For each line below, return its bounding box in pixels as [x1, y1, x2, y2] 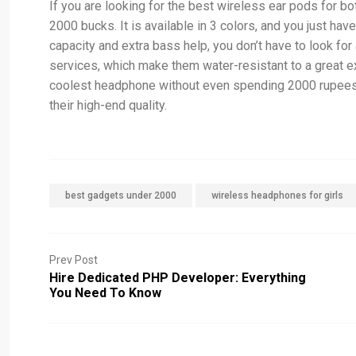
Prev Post [49, 253, 98, 267]
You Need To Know [49, 285, 161, 301]
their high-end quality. [49, 98, 170, 114]
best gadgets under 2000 [65, 190, 176, 202]
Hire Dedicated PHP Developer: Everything [49, 270, 306, 286]
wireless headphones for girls [211, 190, 343, 202]
